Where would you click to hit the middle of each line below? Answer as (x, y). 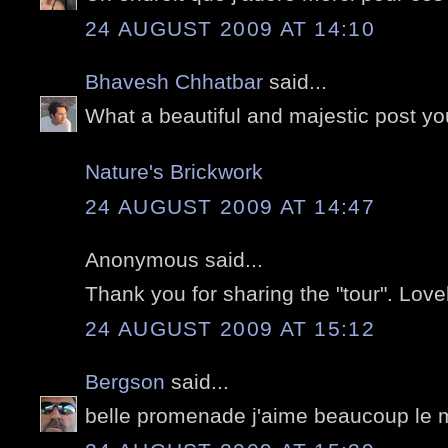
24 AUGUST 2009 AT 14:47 (230, 206)
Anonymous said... (174, 259)
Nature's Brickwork (174, 172)
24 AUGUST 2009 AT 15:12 (230, 328)
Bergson (125, 381)
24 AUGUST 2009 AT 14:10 (230, 28)
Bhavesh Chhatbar (174, 81)
